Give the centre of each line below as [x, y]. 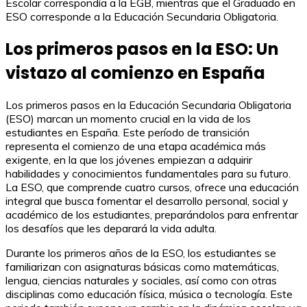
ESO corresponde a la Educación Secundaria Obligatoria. [142, 16]
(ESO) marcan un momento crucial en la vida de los [128, 119]
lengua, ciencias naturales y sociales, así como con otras [141, 281]
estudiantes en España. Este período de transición [127, 133]
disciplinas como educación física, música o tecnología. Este [149, 294]
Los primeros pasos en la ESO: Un [142, 49]
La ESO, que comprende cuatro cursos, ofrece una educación [152, 187]
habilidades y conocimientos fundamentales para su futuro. [148, 174]
